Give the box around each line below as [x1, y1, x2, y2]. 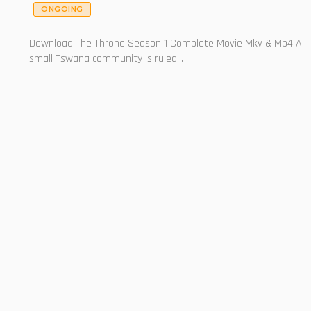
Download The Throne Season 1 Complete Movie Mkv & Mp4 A [29, 35, 302, 51]
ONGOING [41, 4, 83, 15]
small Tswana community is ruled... [29, 51, 183, 66]
